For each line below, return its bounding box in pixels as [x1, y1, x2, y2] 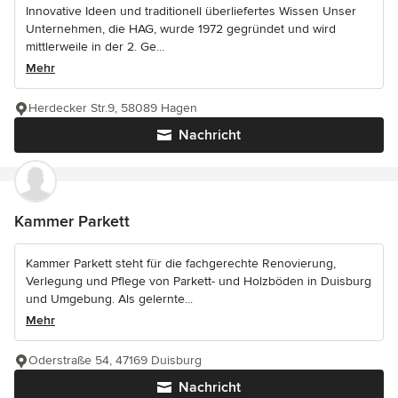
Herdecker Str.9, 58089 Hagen [28, 100, 197, 116]
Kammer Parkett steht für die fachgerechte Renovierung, [26, 256, 336, 272]
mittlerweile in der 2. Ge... [26, 39, 164, 55]
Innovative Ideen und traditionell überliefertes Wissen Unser [26, 4, 356, 20]
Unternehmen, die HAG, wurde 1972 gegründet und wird [26, 21, 336, 37]
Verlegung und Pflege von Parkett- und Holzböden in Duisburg [26, 274, 371, 290]
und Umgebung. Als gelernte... [26, 291, 193, 307]
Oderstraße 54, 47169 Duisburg [28, 353, 202, 369]
